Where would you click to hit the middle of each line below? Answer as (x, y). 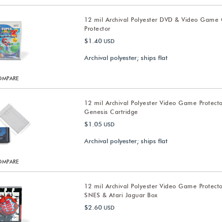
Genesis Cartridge (111, 112)
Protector (97, 28)
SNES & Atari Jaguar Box (121, 195)
